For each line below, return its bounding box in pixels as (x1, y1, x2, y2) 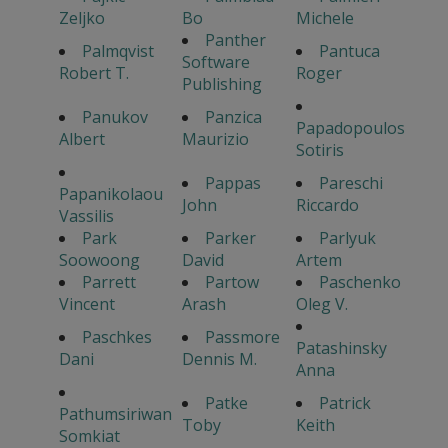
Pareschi (318, 172, 383, 195)
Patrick (318, 392, 371, 415)
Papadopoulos (295, 117, 405, 140)
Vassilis (58, 205, 114, 228)
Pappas (204, 172, 261, 195)
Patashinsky (295, 337, 387, 360)
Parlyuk (318, 227, 376, 250)
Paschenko (318, 271, 401, 294)
